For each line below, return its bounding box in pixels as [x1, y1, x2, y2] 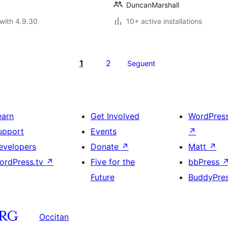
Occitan [39, 211, 69, 222]
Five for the [90, 157, 135, 167]
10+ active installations [126, 17, 202, 25]
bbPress [188, 157, 222, 167]
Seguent [127, 59, 155, 68]
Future [90, 172, 115, 182]
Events [90, 126, 117, 136]
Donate [90, 141, 121, 152]
